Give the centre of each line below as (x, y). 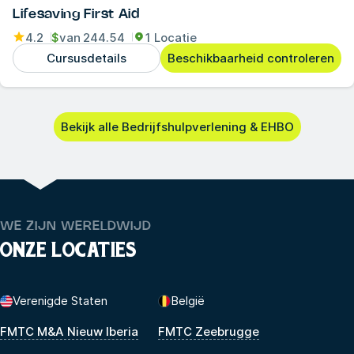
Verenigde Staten (60, 301)
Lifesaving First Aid (76, 15)
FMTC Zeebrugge (208, 332)
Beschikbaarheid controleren (251, 58)
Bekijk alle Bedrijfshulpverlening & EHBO (177, 127)
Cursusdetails (87, 58)
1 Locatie (171, 37)
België (187, 301)
